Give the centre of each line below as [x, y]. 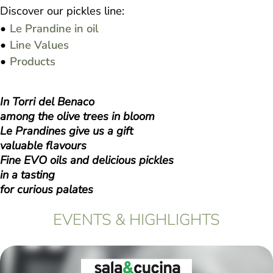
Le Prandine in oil [54, 28]
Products [33, 61]
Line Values [39, 44]
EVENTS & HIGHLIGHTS [136, 219]
